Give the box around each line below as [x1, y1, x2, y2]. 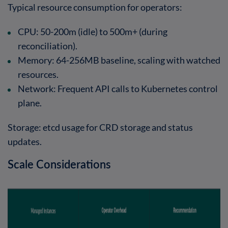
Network [18, 83, 53, 94]
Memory [18, 54, 52, 65]
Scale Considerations [8, 156, 111, 172]
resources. [18, 69, 59, 79]
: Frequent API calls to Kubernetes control [53, 83, 218, 94]
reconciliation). [18, 40, 77, 51]
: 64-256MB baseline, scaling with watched [52, 54, 220, 65]
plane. [18, 97, 42, 108]
